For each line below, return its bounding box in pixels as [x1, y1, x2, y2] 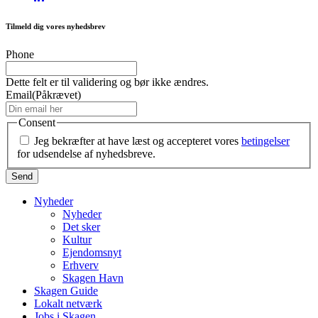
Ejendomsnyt [62, 246, 121, 258]
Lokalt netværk [34, 297, 102, 309]
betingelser [241, 134, 290, 147]
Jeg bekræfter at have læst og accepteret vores [34, 134, 241, 147]
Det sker [62, 220, 100, 233]
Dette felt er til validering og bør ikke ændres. [6, 76, 209, 89]
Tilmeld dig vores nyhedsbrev [6, 22, 106, 31]
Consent [18, 116, 55, 129]
